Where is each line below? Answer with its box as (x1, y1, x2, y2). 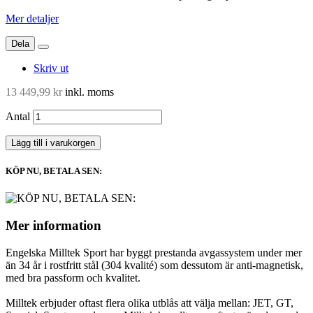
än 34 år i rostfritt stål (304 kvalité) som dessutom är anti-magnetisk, (6, 259, 303, 271)
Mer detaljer (6, 12, 59, 24)
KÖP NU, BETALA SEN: (6, 166, 102, 177)
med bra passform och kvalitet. (6, 271, 140, 284)
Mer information (6, 217, 101, 233)
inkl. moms (62, 85, 114, 98)
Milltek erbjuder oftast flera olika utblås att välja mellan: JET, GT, (6, 296, 293, 309)
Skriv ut (34, 61, 68, 74)
